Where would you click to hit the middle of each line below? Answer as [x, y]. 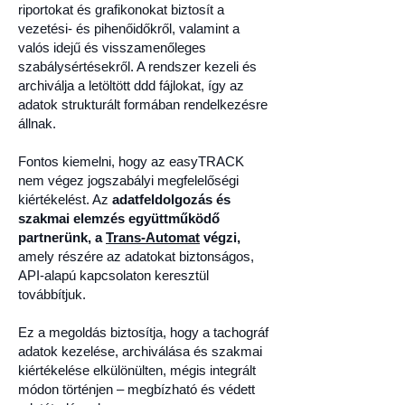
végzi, [220, 237]
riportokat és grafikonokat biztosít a [121, 9]
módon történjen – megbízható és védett [137, 389]
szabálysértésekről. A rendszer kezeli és [137, 66]
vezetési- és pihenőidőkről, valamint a [129, 28]
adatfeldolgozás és [171, 199]
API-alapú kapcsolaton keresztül [113, 275]
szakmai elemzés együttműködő [119, 218]
